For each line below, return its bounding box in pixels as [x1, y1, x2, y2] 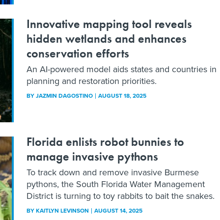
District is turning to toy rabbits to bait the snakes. [27, 189, 215, 202]
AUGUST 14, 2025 [94, 206, 142, 215]
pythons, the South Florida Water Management [27, 177, 205, 191]
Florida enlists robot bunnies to [27, 134, 184, 149]
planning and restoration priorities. [27, 75, 157, 88]
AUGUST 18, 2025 [98, 91, 146, 101]
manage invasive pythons [27, 148, 158, 164]
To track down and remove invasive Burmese [27, 165, 199, 179]
